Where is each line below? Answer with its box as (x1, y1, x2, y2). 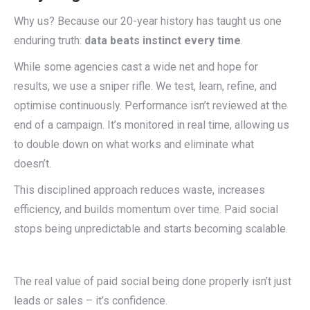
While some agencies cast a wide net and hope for (14, 60, 258, 73)
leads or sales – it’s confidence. (14, 294, 167, 307)
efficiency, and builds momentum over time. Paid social (14, 203, 278, 216)
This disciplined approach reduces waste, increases (14, 183, 265, 197)
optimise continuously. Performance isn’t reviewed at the (14, 99, 287, 112)
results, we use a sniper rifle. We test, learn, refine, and (14, 80, 277, 93)
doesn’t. (14, 157, 51, 170)
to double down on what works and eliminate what (14, 138, 254, 151)
